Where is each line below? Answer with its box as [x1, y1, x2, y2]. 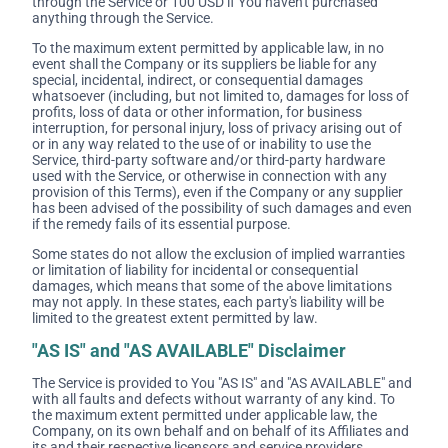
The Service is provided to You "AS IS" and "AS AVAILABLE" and [32, 375, 412, 392]
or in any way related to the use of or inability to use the [32, 136, 371, 153]
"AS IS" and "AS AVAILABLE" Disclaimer [32, 340, 346, 362]
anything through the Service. [32, 10, 214, 27]
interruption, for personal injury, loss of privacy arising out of [32, 120, 402, 137]
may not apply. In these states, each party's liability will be [32, 294, 384, 311]
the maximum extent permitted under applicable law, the [32, 407, 377, 424]
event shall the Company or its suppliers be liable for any [32, 56, 377, 73]
